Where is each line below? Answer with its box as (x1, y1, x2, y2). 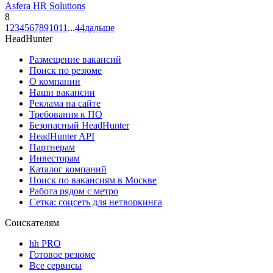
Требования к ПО (29, 108, 102, 119)
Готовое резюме (29, 249, 95, 260)
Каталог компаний (29, 163, 107, 174)
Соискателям (5, 217, 59, 228)
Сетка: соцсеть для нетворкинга (29, 196, 162, 207)
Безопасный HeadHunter (29, 119, 129, 130)
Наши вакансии (29, 87, 95, 97)
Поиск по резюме (29, 65, 102, 76)
